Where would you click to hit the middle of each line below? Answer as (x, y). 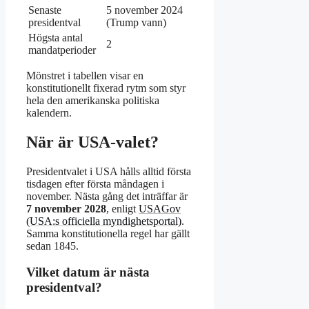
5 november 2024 (144, 10)
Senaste (45, 10)
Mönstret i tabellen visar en (85, 75)
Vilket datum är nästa (88, 272)
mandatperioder (62, 50)
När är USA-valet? (92, 142)
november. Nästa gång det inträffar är (107, 196)
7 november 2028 (66, 208)
